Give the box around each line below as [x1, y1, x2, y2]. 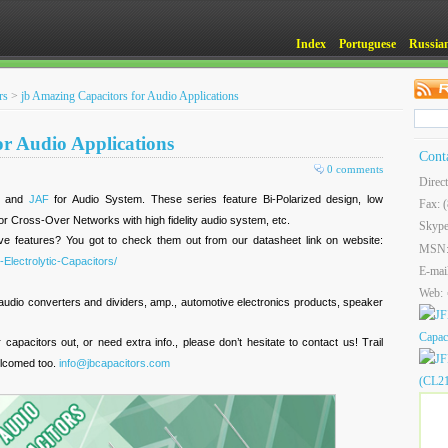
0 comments [327, 163, 383, 175]
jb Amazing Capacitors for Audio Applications [21, 89, 239, 103]
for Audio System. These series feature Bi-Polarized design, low [48, 193, 384, 205]
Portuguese [339, 37, 396, 51]
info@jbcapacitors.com [59, 357, 170, 369]
